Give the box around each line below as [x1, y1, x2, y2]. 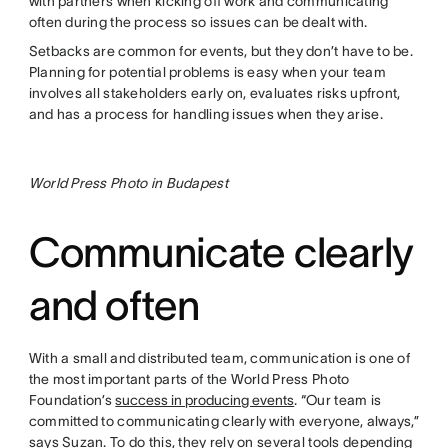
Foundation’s [28, 392, 116, 409]
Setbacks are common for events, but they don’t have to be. [28, 43, 413, 60]
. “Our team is [294, 392, 382, 409]
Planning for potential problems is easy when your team [28, 64, 386, 81]
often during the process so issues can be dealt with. [28, 14, 368, 31]
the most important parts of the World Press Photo [28, 371, 350, 388]
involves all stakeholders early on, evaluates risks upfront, [28, 85, 401, 102]
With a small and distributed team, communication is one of [28, 350, 410, 367]
